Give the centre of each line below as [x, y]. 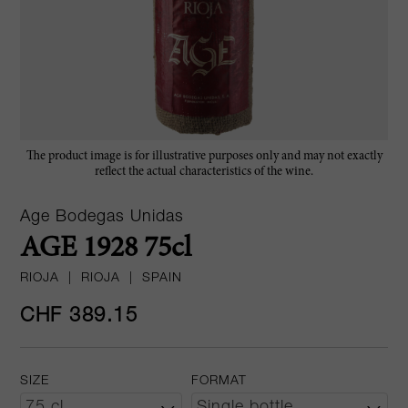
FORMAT [219, 382]
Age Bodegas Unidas [102, 217]
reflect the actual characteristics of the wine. [204, 172]
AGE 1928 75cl [106, 249]
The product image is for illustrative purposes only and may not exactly [204, 156]
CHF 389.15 [79, 316]
